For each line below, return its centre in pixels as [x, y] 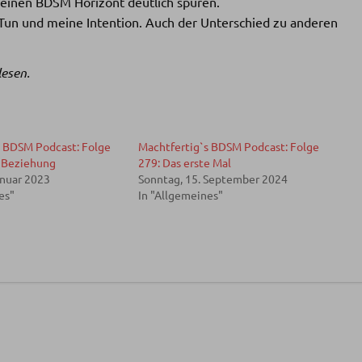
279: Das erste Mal [184, 162]
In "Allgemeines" [180, 194]
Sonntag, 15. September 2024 [213, 178]
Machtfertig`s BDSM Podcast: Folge [228, 146]
